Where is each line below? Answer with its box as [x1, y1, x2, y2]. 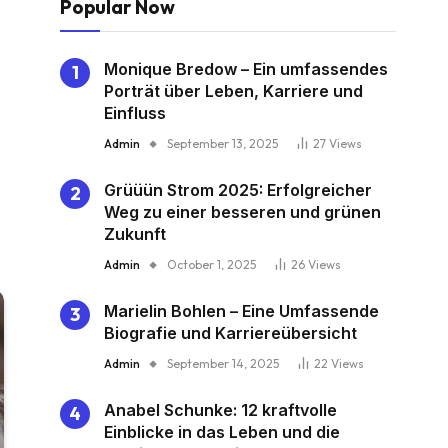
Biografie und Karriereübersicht [104, 323, 357, 344]
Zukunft [104, 224, 166, 245]
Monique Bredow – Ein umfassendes [104, 59, 388, 80]
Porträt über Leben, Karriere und [104, 81, 363, 102]
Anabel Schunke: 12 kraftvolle [104, 400, 337, 421]
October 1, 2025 [167, 257, 256, 273]
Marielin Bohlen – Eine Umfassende [104, 301, 379, 322]
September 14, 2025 [167, 356, 279, 372]
